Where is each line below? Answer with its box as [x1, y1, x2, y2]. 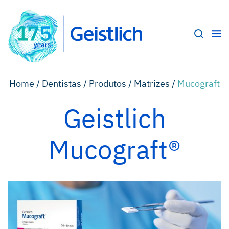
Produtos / [89, 78, 134, 89]
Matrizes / [134, 78, 177, 89]
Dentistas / [42, 78, 89, 89]
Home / [9, 78, 42, 89]
